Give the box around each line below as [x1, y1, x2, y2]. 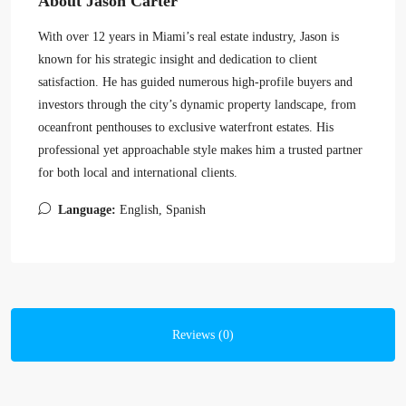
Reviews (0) [172, 328, 234, 342]
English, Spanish [120, 203, 206, 217]
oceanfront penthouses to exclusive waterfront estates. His [38, 121, 333, 134]
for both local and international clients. [38, 166, 237, 179]
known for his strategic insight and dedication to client [38, 53, 317, 66]
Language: [58, 203, 116, 217]
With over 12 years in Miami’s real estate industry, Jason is [38, 30, 339, 43]
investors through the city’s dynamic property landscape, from [38, 98, 356, 111]
